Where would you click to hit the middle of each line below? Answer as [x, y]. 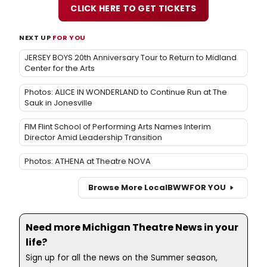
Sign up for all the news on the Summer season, [122, 257]
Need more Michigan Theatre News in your [132, 227]
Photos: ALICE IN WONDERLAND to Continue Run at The [126, 92]
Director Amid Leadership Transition [93, 137]
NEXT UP [36, 37]
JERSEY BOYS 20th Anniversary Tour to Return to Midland [131, 57]
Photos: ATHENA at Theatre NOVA [88, 161]
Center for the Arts [60, 68]
